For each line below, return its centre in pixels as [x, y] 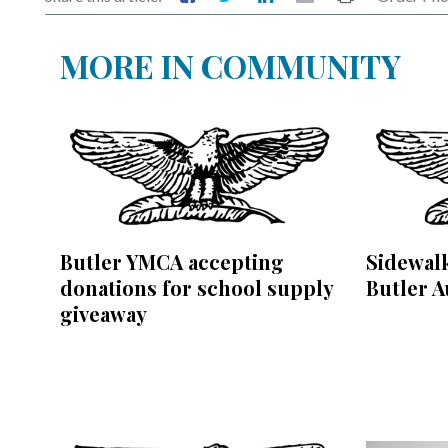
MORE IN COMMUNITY [230, 65]
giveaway [103, 313]
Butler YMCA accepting [172, 261]
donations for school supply [196, 287]
